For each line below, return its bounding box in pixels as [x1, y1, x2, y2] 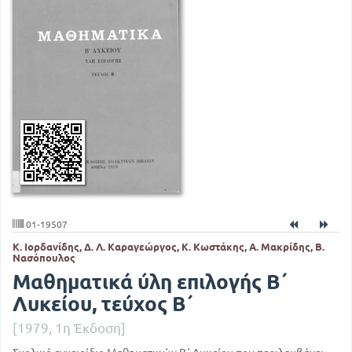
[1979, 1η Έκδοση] [13, 321, 126, 336]
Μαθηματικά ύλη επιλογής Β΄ [13, 270, 289, 294]
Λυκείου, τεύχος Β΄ [13, 292, 195, 316]
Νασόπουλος [13, 251, 75, 263]
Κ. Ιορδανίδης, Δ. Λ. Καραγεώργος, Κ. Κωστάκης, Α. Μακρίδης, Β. [13, 240, 324, 252]
